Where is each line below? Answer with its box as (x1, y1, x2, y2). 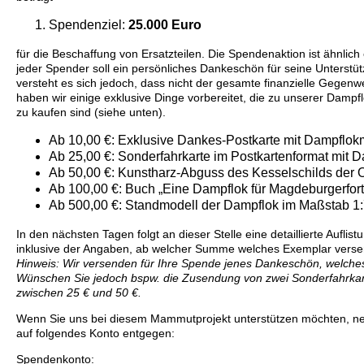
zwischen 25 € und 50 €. (16, 285, 141, 299)
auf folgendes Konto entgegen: (16, 326, 175, 340)
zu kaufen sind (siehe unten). (16, 105, 166, 119)
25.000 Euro (128, 17, 201, 32)
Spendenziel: (49, 17, 128, 32)
